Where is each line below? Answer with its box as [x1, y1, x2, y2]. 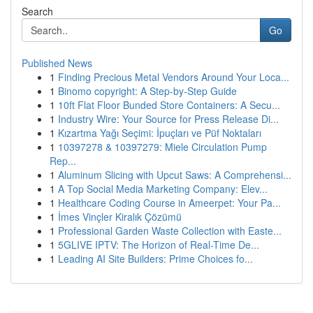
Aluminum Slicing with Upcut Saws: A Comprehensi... [58, 168, 291, 182]
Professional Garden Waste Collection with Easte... [58, 224, 282, 238]
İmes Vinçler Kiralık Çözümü [58, 210, 182, 224]
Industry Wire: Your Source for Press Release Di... [58, 112, 279, 126]
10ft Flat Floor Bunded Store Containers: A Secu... [58, 98, 280, 112]
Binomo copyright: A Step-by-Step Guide [58, 84, 237, 98]
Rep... [50, 154, 76, 168]
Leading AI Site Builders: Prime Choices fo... [58, 252, 253, 265]
